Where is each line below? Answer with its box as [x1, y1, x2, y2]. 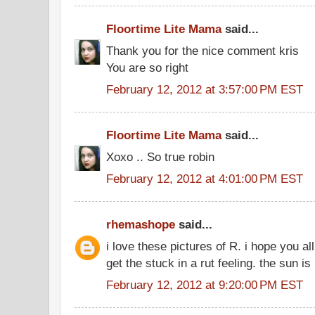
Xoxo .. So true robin [106, 150, 214, 165]
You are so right [106, 60, 188, 75]
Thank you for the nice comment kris [106, 44, 299, 58]
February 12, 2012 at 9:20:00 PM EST [106, 277, 303, 292]
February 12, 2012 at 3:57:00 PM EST [106, 82, 303, 96]
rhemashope [106, 217, 175, 232]
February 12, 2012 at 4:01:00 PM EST [106, 171, 303, 186]
